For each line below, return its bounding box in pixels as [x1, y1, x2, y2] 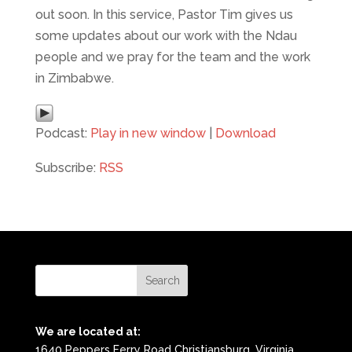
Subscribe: [35, 160, 99, 175]
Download [214, 126, 276, 141]
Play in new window [90, 126, 206, 141]
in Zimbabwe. [35, 71, 114, 86]
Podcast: [35, 126, 90, 141]
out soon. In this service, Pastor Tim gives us [35, 7, 293, 22]
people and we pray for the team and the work [35, 49, 310, 64]
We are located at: [35, 325, 141, 339]
